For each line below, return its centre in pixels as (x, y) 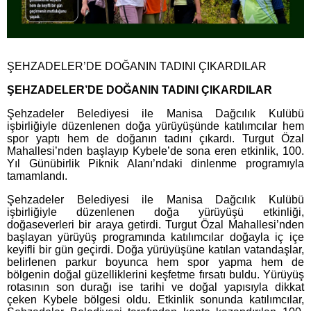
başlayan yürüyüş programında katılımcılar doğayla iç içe (155, 237)
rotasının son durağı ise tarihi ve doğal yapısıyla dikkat (155, 287)
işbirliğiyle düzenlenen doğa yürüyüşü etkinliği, (155, 212)
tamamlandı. (37, 176)
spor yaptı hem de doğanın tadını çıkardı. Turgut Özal (155, 139)
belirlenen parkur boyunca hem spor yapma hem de (155, 262)
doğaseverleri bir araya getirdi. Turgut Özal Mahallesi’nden (155, 225)
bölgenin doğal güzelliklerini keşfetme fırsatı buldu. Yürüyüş (155, 275)
